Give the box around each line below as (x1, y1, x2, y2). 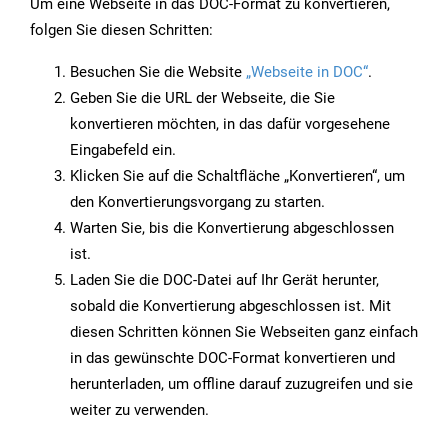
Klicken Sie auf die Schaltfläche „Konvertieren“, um (70, 167, 405, 186)
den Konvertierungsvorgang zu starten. (70, 193, 325, 212)
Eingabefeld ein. (70, 141, 176, 160)
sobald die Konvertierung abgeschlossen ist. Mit (70, 297, 391, 316)
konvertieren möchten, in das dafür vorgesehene (70, 115, 390, 134)
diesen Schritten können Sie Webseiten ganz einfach (70, 323, 418, 342)
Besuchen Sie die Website (70, 63, 246, 82)
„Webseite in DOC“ (246, 63, 368, 82)
